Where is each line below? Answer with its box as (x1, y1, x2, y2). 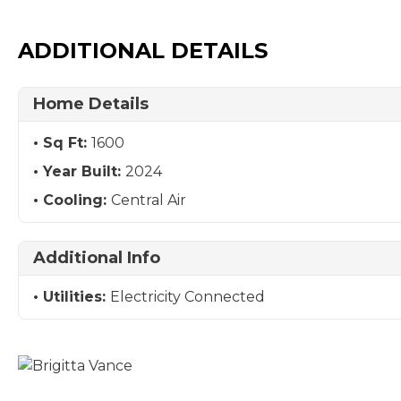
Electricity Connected (110, 288, 265, 305)
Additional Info (33, 248, 160, 268)
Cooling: (43, 192, 111, 209)
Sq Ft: (43, 134, 91, 151)
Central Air (111, 192, 186, 209)
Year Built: (43, 163, 125, 180)
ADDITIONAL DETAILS (18, 38, 268, 64)
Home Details (33, 94, 149, 114)
